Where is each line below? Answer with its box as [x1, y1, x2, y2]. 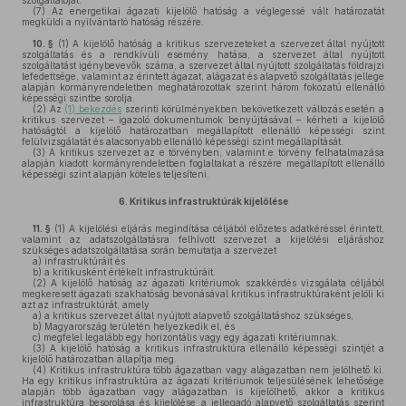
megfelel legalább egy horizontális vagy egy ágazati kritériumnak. [41, 332, 339, 343]
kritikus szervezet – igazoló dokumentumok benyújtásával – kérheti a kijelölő [22, 114, 384, 125]
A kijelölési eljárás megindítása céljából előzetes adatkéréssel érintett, [65, 223, 384, 234]
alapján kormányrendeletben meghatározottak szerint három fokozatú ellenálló [22, 82, 384, 92]
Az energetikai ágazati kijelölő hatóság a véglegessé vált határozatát [45, 5, 384, 16]
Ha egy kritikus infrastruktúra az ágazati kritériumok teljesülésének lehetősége [22, 375, 384, 386]
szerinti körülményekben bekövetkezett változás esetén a [121, 103, 385, 114]
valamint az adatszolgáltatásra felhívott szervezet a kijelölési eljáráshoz [22, 234, 384, 245]
